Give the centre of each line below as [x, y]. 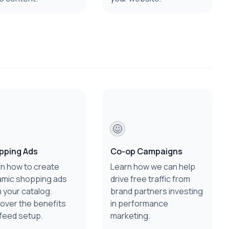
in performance [139, 203]
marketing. [130, 216]
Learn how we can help [153, 167]
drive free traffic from [150, 179]
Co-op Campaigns [146, 151]
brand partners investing [157, 191]
